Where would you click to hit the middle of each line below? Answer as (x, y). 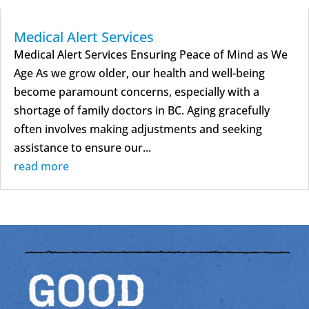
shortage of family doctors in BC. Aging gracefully (142, 110)
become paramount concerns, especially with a (137, 91)
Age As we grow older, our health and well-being (139, 73)
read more (41, 166)
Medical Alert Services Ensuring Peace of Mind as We (151, 54)
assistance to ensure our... (82, 147)
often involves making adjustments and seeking (138, 129)
